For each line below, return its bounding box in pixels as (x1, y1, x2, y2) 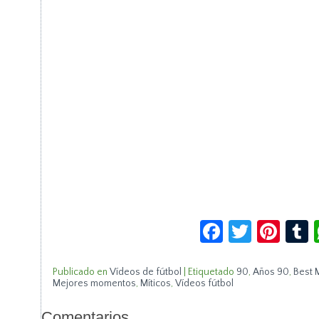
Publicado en (52, 266, 108, 278)
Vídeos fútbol (174, 278, 234, 289)
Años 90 (252, 266, 289, 278)
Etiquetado (187, 266, 234, 278)
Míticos (140, 278, 171, 289)
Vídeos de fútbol (109, 266, 182, 278)
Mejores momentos (52, 278, 136, 289)
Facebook (223, 211, 317, 239)
